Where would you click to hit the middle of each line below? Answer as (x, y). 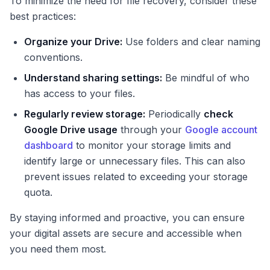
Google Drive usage (71, 130)
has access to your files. (80, 94)
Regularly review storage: (85, 114)
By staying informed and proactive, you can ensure (127, 218)
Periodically (174, 114)
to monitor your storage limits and (152, 146)
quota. (38, 193)
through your (151, 130)
